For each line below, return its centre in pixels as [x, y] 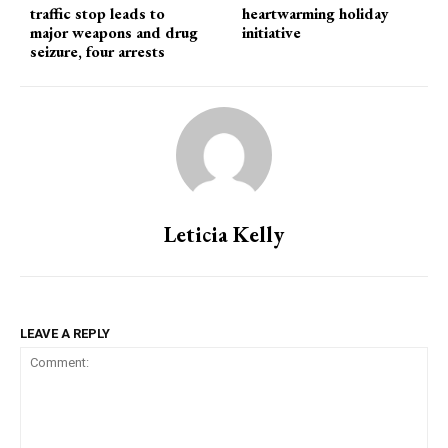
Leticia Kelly [224, 235]
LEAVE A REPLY [65, 334]
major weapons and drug [114, 33]
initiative [272, 33]
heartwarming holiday [316, 14]
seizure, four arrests [97, 52]
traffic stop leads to [97, 14]
